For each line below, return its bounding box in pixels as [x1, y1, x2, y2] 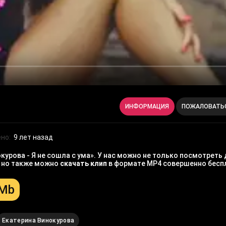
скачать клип [60, 159, 107, 168]
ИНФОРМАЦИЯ [125, 103, 169, 110]
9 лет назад [14, 133, 53, 142]
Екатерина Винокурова [2, 217, 75, 224]
